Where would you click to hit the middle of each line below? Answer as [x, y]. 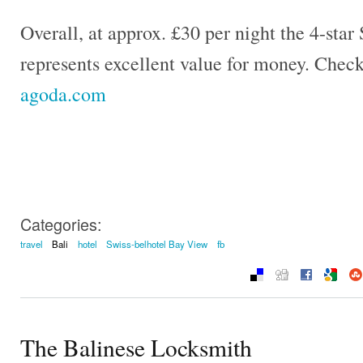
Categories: [61, 224]
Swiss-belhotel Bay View [157, 244]
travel [32, 244]
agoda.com [63, 94]
